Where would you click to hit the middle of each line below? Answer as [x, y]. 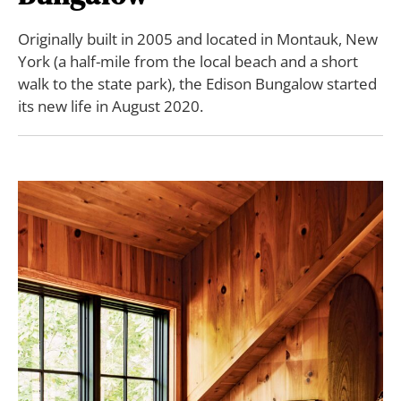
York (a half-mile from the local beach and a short [188, 61]
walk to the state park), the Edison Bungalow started [197, 83]
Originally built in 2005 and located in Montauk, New [198, 38]
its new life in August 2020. [111, 106]
